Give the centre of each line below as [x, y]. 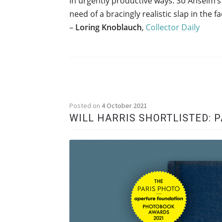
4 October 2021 [125, 105]
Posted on [86, 105]
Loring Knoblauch [109, 28]
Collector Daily [173, 28]
